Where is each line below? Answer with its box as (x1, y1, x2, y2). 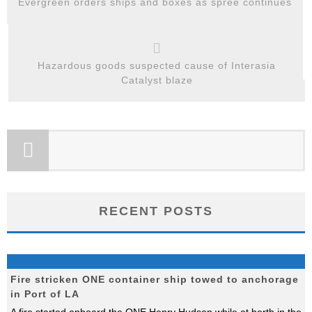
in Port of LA (10, 288, 79, 299)
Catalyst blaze (120, 75, 193, 86)
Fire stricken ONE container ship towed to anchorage (10, 274, 299, 285)
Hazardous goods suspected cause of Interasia (38, 60, 276, 71)
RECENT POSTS (99, 204, 213, 218)
